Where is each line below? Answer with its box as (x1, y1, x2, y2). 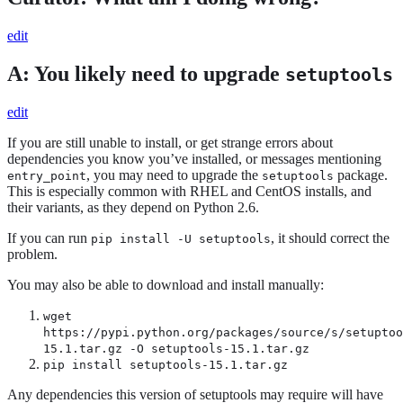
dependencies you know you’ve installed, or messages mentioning (7, 151, 381, 167)
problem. (7, 246, 58, 263)
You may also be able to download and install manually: (7, 277, 324, 293)
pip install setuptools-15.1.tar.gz (43, 358, 288, 372)
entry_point (7, 169, 86, 184)
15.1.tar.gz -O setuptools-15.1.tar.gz (43, 342, 309, 356)
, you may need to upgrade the (86, 167, 262, 184)
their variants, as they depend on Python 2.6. (7, 200, 259, 216)
